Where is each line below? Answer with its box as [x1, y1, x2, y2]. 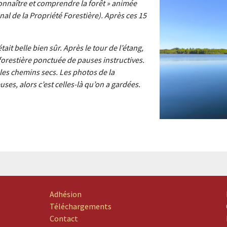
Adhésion [50, 189, 82, 200]
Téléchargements [50, 201, 111, 212]
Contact [50, 213, 78, 224]
